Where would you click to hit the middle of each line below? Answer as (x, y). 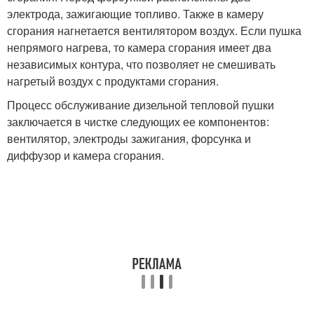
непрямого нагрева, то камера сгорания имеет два (139, 48)
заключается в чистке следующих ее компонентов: (138, 122)
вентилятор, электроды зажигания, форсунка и (129, 139)
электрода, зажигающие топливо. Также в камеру (135, 14)
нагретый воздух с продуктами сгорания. (113, 81)
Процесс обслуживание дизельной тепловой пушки (141, 105)
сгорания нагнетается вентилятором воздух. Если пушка (154, 31)
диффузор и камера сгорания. (86, 156)
